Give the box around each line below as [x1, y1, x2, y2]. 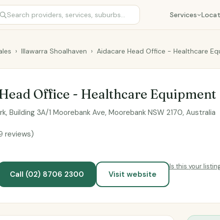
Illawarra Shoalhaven [21, 47, 87, 55]
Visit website [109, 169, 157, 179]
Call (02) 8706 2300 [10, 169, 84, 179]
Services [170, 10, 197, 19]
